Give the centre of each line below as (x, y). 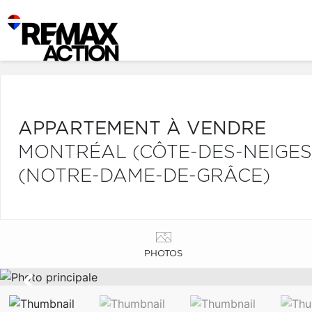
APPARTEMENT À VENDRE (142, 129)
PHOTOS (164, 253)
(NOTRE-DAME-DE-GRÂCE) (144, 176)
